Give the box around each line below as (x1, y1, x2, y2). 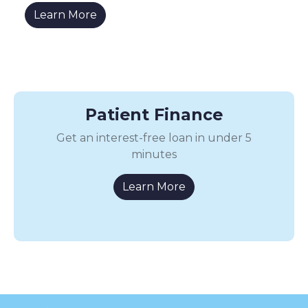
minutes (131, 147, 177, 161)
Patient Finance (85, 104, 223, 124)
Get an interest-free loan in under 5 (56, 131, 252, 144)
